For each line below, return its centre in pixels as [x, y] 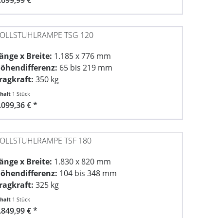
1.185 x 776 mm [82, 56]
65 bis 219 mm [85, 68]
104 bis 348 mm [87, 173]
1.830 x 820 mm [82, 161]
